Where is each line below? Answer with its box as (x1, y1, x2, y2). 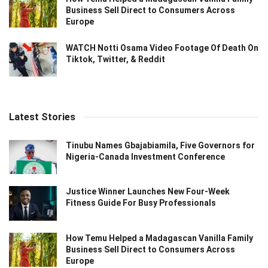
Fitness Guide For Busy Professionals (66, 198, 216, 208)
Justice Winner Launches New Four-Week (66, 187, 230, 197)
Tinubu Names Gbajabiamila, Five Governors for (66, 141, 255, 151)
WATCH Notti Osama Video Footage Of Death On (66, 42, 258, 53)
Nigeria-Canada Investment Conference (66, 152, 225, 162)
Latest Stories (9, 111, 75, 123)
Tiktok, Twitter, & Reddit (66, 54, 165, 64)
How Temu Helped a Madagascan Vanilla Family (66, 233, 253, 243)
